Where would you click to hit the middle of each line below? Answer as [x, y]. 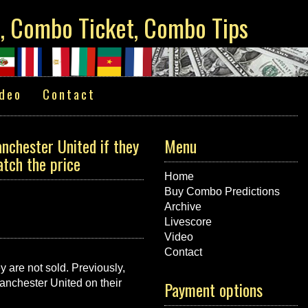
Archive [183, 207]
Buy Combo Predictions [222, 191]
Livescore [188, 222]
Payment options [213, 289]
